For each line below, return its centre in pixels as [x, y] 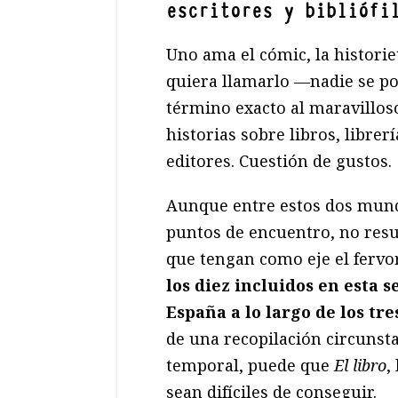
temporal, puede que [250, 365]
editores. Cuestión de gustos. [279, 160]
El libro [360, 365]
